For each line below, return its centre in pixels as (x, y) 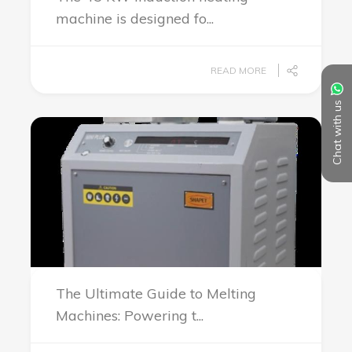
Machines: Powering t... (130, 315)
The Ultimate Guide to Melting (156, 293)
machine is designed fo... (135, 18)
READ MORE (238, 70)
